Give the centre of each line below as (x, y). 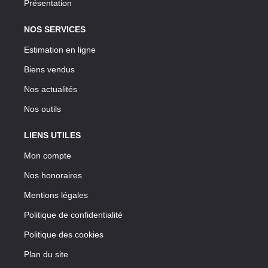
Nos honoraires (53, 175)
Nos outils (42, 109)
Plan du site (46, 254)
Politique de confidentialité (73, 214)
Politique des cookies (64, 234)
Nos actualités (51, 89)
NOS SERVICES (55, 29)
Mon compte (48, 155)
